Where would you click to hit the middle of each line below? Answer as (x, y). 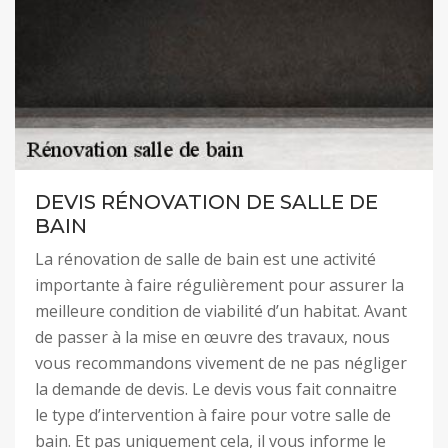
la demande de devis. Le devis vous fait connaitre (216, 389)
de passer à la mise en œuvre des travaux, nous (212, 337)
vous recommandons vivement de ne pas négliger (221, 363)
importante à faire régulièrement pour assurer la (219, 285)
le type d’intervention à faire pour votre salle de (213, 415)
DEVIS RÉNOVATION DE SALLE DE (206, 202)
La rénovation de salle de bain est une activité (205, 259)
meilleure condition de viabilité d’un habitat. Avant (221, 311)
